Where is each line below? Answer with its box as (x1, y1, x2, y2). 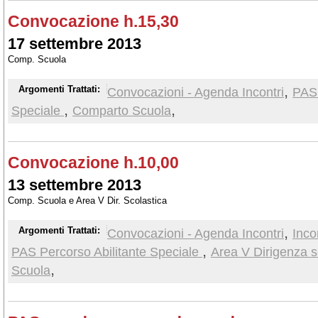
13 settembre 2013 (8, 176, 141, 194)
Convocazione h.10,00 (8, 153, 179, 172)
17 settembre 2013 (8, 35, 141, 53)
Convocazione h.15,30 (8, 12, 179, 31)
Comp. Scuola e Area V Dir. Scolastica (8, 195, 167, 206)
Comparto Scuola (72, 103, 171, 118)
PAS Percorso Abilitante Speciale (11, 244, 202, 259)
